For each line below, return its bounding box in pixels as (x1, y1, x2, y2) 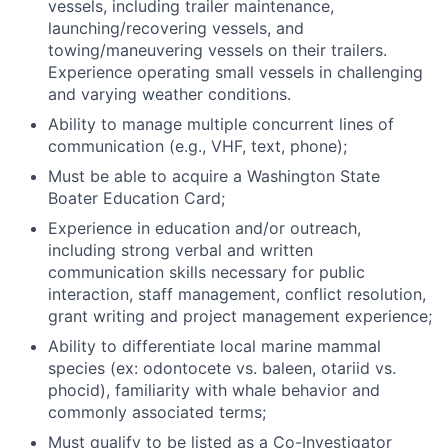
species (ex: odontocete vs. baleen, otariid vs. (48, 358, 396, 378)
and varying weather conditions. (48, 84, 291, 104)
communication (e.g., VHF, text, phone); (48, 136, 347, 156)
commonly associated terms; (48, 402, 266, 422)
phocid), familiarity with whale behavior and (48, 380, 380, 400)
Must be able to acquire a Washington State (48, 166, 380, 186)
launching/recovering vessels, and (48, 18, 304, 38)
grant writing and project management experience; (48, 306, 432, 326)
